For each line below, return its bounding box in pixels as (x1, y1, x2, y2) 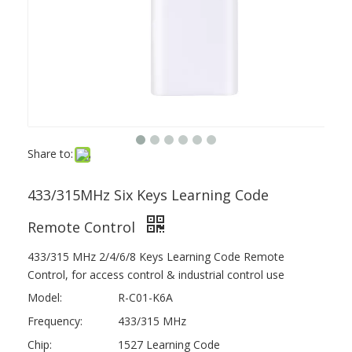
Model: (27, 290, 62, 305)
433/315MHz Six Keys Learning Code (27, 185, 269, 204)
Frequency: (27, 313, 82, 328)
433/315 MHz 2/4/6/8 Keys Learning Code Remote (27, 249, 284, 264)
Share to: (27, 146, 73, 161)
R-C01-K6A (118, 290, 173, 305)
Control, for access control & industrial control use (27, 267, 284, 282)
